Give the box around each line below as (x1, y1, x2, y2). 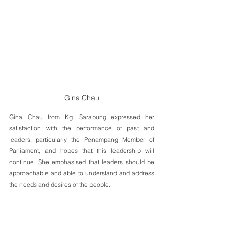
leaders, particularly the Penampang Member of (9, 135, 154, 143)
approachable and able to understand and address (9, 169, 154, 177)
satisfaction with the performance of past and (9, 124, 154, 132)
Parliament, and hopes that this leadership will (9, 146, 154, 154)
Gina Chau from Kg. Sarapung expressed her (9, 112, 154, 121)
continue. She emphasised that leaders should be (9, 157, 154, 166)
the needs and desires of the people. (9, 180, 112, 188)
